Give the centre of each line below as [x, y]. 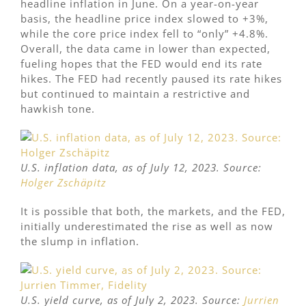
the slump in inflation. [80, 241]
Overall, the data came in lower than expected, [145, 49]
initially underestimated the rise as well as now [147, 226]
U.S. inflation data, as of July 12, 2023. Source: [141, 168]
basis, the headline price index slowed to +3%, [144, 19]
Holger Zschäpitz [64, 183]
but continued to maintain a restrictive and [135, 94]
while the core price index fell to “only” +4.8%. [144, 34]
